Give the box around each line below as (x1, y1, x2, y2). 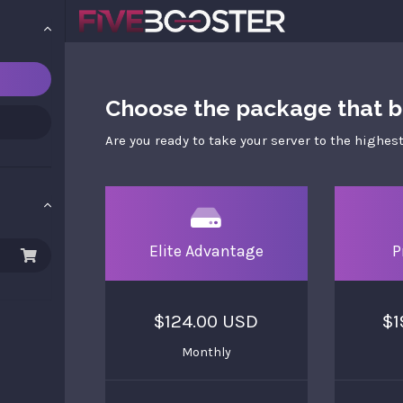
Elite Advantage (148, 241, 264, 261)
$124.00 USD (154, 310, 259, 332)
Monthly (181, 345, 231, 360)
